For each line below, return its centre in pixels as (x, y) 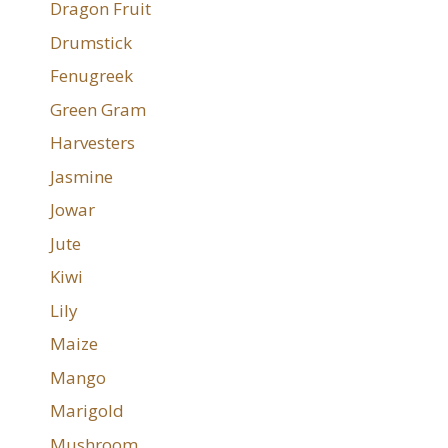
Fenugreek (91, 76)
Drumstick (91, 42)
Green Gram (98, 109)
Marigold (87, 411)
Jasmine (81, 176)
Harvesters (92, 143)
